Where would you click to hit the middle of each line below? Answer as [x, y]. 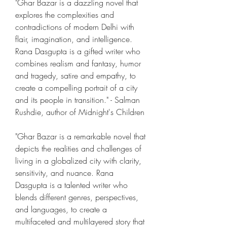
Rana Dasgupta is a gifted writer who [78, 51]
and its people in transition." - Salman [78, 100]
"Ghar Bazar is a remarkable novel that [80, 136]
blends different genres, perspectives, [77, 197]
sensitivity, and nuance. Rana [64, 173]
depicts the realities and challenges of [78, 148]
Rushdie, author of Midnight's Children [80, 112]
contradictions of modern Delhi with [75, 27]
